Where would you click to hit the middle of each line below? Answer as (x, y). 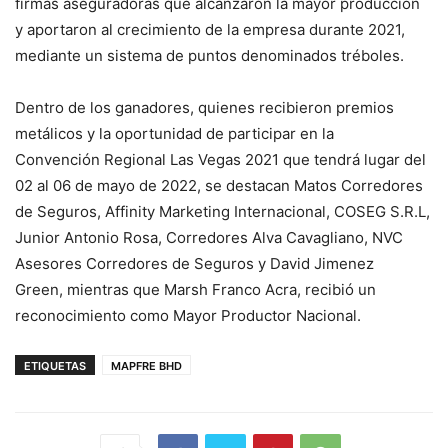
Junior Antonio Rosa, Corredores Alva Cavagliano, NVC (209, 237)
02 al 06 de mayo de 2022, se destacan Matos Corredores (219, 185)
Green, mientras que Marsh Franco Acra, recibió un (195, 289)
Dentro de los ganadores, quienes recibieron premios (204, 107)
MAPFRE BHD (146, 365)
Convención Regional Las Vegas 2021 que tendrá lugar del (220, 159)
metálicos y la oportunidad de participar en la (174, 133)
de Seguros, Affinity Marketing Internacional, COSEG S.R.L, (222, 211)
